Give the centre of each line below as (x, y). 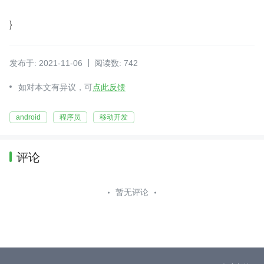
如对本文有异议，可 (55, 87)
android (28, 117)
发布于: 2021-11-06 (46, 63)
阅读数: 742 (116, 63)
